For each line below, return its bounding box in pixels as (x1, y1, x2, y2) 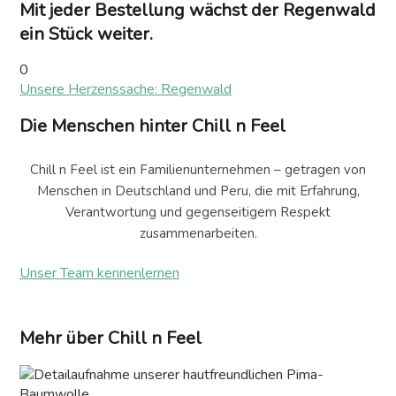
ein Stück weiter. (19, 21, 153, 46)
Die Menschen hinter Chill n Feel (19, 113, 286, 138)
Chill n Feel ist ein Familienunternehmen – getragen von (30, 161, 366, 179)
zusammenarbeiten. (139, 225, 257, 243)
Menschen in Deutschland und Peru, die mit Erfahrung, (36, 182, 360, 201)
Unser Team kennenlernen (19, 263, 179, 284)
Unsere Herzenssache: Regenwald (19, 80, 232, 100)
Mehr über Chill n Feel (19, 325, 202, 350)
